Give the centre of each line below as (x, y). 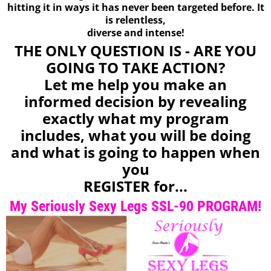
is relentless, (135, 20)
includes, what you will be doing (135, 135)
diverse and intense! (135, 33)
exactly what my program (135, 119)
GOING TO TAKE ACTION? (135, 68)
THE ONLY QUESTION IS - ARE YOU (135, 51)
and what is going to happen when (135, 152)
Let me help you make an (135, 85)
